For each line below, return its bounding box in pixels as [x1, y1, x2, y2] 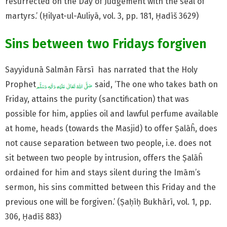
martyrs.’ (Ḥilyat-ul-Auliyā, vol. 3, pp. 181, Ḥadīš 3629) [5, 11, 199, 21]
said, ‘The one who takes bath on [93, 80, 218, 90]
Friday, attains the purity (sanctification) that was [5, 94, 189, 104]
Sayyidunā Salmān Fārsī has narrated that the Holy [5, 65, 198, 75]
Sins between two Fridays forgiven [5, 36, 207, 52]
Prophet [5, 80, 36, 90]
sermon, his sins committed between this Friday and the [5, 182, 216, 193]
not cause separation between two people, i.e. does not [5, 138, 211, 148]
